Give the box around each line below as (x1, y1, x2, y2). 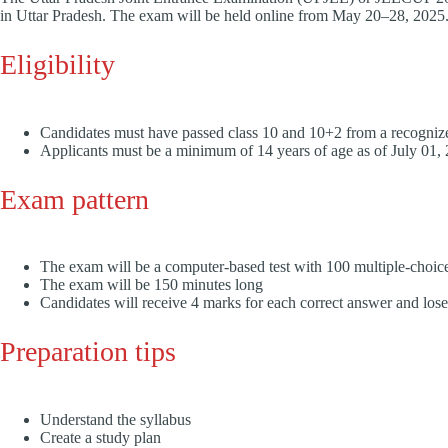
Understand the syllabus (40, 410, 191, 428)
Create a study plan (40, 428, 161, 446)
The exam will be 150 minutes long (40, 276, 263, 294)
